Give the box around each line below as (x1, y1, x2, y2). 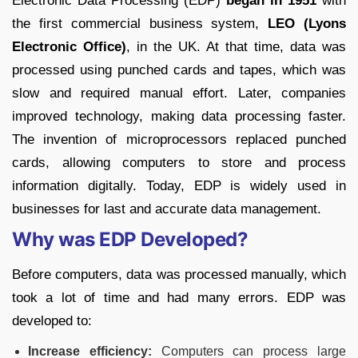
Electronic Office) (12, 39, 126, 55)
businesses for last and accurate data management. (12, 201, 321, 217)
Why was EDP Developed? (12, 228, 249, 252)
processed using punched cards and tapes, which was (12, 62, 346, 78)
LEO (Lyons (268, 16, 347, 32)
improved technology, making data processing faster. (12, 109, 346, 125)
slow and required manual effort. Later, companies (12, 86, 346, 101)
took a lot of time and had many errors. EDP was (12, 290, 346, 306)
